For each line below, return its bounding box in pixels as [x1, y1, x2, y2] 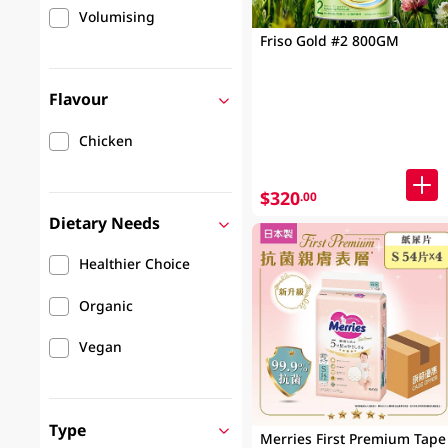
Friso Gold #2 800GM [259, 30, 399, 50]
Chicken [79, 130, 134, 150]
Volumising [79, 7, 156, 27]
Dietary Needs [49, 212, 161, 235]
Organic [79, 295, 134, 315]
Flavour [49, 88, 109, 111]
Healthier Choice [79, 254, 191, 274]
